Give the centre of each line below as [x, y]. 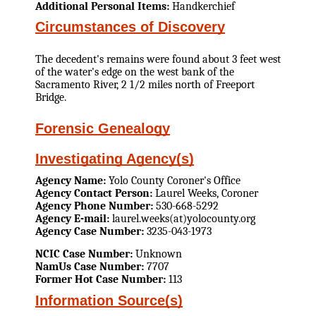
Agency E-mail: [72, 218]
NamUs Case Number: [91, 267]
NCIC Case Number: [85, 254]
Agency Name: [71, 180]
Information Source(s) [109, 300]
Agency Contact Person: [94, 193]
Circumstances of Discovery [130, 27]
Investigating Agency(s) [115, 158]
